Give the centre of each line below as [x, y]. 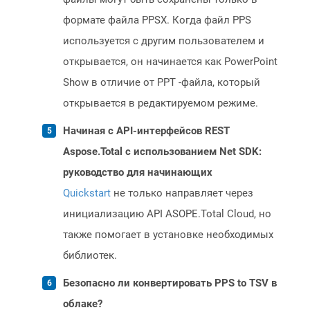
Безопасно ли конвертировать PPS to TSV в [170, 283]
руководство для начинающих [138, 173]
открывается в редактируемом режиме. [161, 103]
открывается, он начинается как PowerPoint [170, 62]
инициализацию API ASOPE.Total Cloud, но [167, 214]
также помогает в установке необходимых [168, 235]
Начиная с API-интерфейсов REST [146, 131]
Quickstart [87, 193]
